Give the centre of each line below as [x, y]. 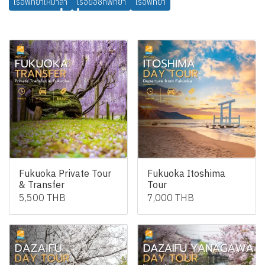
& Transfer [42, 185]
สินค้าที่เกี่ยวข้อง [69, 21]
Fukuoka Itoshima [186, 174]
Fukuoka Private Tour [65, 174]
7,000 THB [171, 198]
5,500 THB [42, 198]
